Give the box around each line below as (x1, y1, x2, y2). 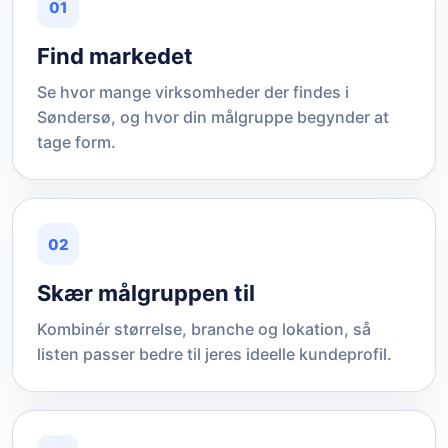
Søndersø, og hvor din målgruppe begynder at (37, 107, 389, 127)
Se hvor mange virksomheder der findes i (37, 82, 349, 102)
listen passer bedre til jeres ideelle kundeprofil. (37, 344, 392, 364)
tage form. (37, 132, 116, 152)
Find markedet (37, 43, 193, 69)
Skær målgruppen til (37, 280, 255, 306)
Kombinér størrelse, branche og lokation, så (37, 319, 371, 339)
